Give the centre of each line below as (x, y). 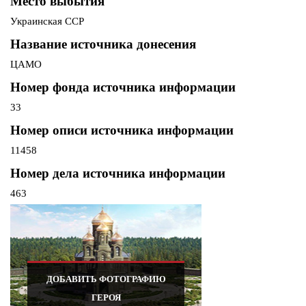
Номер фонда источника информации (123, 87)
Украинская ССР (47, 22)
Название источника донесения (103, 44)
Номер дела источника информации (118, 173)
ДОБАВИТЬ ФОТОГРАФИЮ (106, 279)
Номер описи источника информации (122, 130)
